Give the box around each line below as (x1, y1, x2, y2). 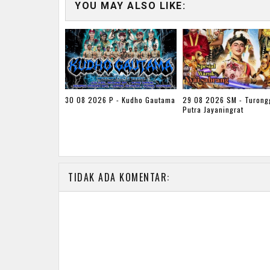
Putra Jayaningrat (182, 104, 243, 115)
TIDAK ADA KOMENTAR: (68, 169, 170, 184)
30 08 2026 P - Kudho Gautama (65, 95, 175, 105)
